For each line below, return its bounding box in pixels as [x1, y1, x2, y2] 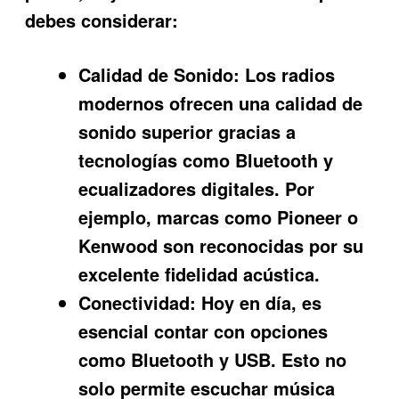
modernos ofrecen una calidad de [78, 89, 363, 116]
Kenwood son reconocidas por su [78, 232, 364, 258]
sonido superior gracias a [78, 118, 297, 144]
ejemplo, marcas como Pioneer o [78, 203, 359, 230]
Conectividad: [78, 289, 197, 315]
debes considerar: [25, 7, 179, 34]
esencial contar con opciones [78, 317, 329, 344]
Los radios [240, 61, 336, 87]
